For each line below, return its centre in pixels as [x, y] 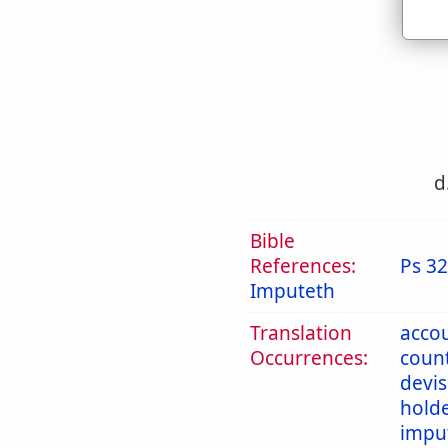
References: [303, 266]
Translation [301, 333]
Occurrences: [309, 358]
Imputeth [292, 291]
